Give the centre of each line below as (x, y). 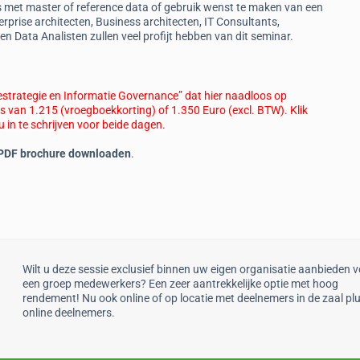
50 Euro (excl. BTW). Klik (247, 110)
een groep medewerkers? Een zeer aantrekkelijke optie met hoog (180, 284)
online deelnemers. (68, 313)
